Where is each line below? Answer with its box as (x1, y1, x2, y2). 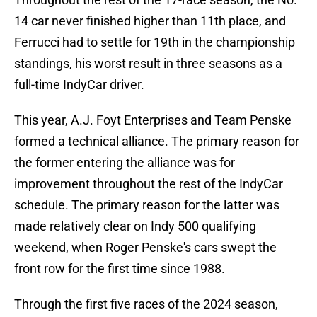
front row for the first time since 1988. (14, 261, 225, 277)
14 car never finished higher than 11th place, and (14, 13, 286, 29)
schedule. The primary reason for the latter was (14, 197, 279, 213)
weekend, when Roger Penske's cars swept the (14, 240, 277, 255)
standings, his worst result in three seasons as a (14, 56, 282, 71)
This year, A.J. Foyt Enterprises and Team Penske (14, 113, 292, 128)
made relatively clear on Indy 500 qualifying (14, 219, 256, 234)
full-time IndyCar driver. (14, 77, 144, 93)
